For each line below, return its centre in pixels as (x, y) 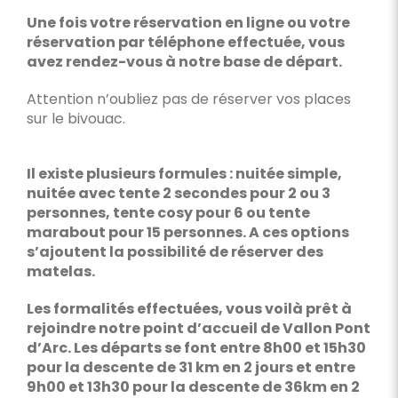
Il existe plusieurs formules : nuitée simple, (184, 174)
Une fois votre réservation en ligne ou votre (188, 23)
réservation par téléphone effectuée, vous (185, 42)
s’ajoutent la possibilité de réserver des (175, 252)
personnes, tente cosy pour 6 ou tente (168, 213)
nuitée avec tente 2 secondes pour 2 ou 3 (178, 193)
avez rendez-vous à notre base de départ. (184, 62)
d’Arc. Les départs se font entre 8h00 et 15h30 (196, 348)
